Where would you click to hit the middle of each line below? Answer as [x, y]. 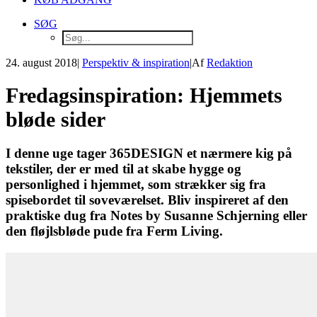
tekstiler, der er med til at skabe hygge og [123, 169]
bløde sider [56, 120]
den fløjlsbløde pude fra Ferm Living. [114, 231]
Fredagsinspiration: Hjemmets [144, 96]
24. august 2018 [41, 63]
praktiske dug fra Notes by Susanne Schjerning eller [156, 216]
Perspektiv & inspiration [136, 63]
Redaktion [230, 63]
